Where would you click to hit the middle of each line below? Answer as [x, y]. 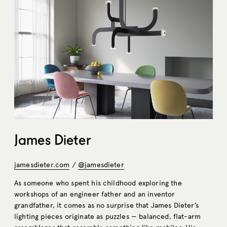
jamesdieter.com [42, 165]
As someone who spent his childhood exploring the [98, 183]
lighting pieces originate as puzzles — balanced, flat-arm [108, 216]
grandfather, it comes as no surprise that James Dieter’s [106, 205]
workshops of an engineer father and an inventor [95, 194]
